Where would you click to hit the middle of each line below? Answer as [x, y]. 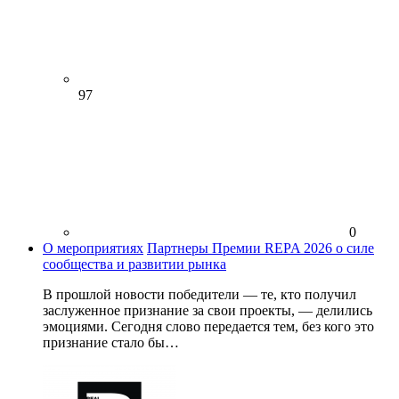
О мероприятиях [93, 248]
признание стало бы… [111, 342]
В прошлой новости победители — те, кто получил [199, 294]
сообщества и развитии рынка [134, 264]
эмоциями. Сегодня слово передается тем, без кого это [208, 326]
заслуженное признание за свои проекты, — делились [208, 310]
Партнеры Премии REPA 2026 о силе [261, 248]
